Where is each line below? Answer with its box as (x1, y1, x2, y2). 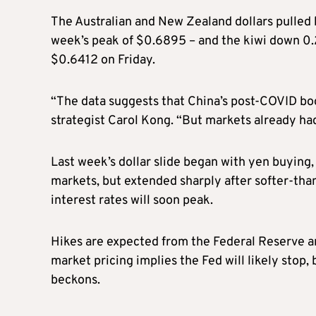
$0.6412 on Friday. (51, 51, 155, 68)
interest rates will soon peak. (51, 192, 213, 209)
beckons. (51, 272, 100, 288)
